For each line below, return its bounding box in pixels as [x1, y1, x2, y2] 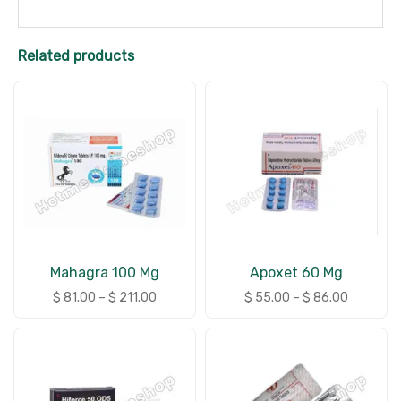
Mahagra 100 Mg [50, 264, 159, 281]
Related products [18, 47, 134, 64]
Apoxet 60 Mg [250, 264, 343, 281]
